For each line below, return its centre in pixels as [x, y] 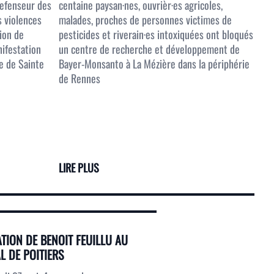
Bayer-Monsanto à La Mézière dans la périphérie [154, 64]
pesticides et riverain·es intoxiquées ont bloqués [156, 34]
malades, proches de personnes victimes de [145, 20]
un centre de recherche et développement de [149, 49]
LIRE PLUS [79, 168]
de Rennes [80, 78]
